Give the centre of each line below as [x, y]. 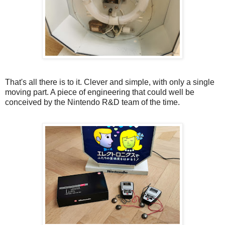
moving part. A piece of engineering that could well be [100, 92]
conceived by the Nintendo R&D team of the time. [92, 102]
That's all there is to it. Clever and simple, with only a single [110, 82]
